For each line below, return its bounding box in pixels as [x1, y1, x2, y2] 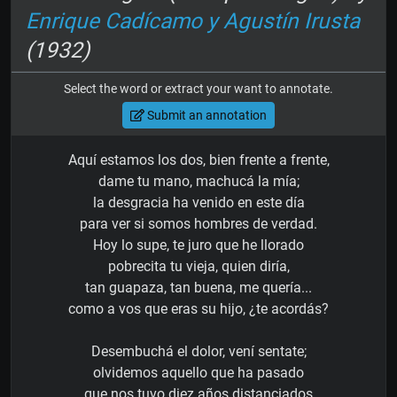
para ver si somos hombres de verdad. [80, 215, 317, 233]
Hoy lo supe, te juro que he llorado [93, 237, 304, 254]
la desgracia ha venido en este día [92, 194, 305, 212]
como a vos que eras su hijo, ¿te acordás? [68, 300, 329, 318]
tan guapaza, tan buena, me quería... [85, 279, 312, 297]
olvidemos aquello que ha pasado [93, 364, 304, 382]
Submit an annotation [144, 107, 267, 122]
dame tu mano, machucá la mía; [97, 173, 300, 191]
